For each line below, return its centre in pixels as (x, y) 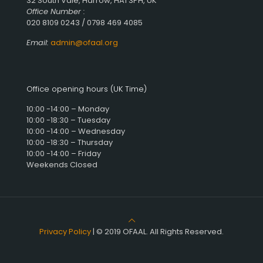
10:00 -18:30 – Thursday (70, 142)
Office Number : (56, 11)
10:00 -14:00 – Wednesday (76, 131)
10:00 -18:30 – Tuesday (68, 120)
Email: (38, 43)
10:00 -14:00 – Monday (68, 109)
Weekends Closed (62, 165)
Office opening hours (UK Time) (87, 89)
